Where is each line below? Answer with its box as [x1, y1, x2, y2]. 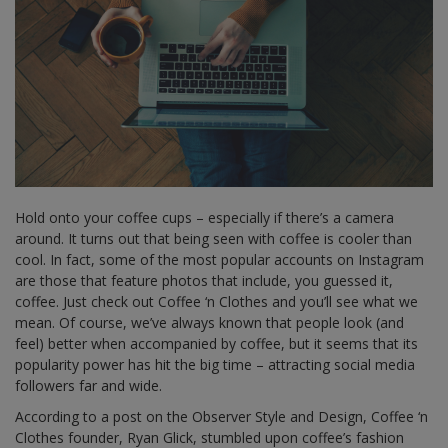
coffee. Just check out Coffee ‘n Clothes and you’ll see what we [15, 291, 418, 311]
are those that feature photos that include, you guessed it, [15, 270, 393, 290]
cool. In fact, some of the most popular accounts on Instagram [15, 249, 424, 269]
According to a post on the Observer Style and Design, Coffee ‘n [15, 406, 428, 426]
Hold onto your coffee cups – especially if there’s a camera [15, 207, 394, 227]
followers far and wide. [15, 375, 162, 395]
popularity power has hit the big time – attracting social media [15, 354, 415, 374]
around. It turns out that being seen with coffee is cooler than [15, 228, 412, 248]
